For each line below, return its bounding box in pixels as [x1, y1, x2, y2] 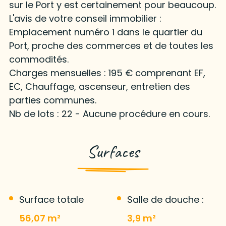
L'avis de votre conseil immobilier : [9, 12, 161, 25]
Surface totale [19, 193, 84, 206]
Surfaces [87, 140, 139, 163]
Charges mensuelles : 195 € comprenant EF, [9, 67, 205, 80]
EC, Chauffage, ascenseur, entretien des [9, 80, 190, 93]
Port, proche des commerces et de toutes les [9, 39, 213, 52]
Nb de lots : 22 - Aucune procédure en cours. [9, 107, 210, 121]
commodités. [9, 53, 69, 66]
